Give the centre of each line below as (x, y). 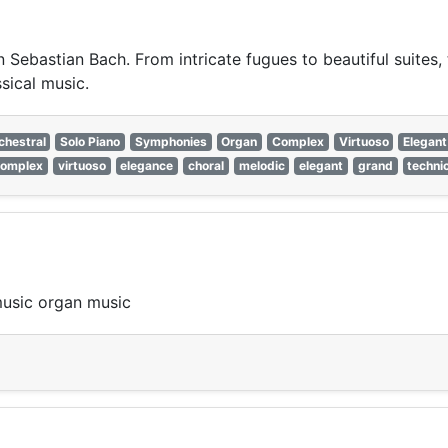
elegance (147, 166)
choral (205, 166)
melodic (261, 166)
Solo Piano (90, 142)
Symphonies (170, 142)
